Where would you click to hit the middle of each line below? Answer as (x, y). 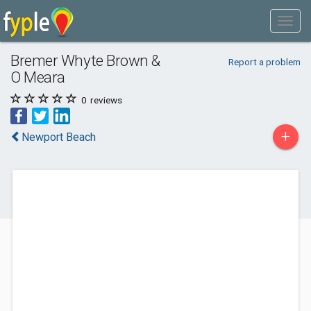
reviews (105, 100)
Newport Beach (59, 137)
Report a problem (264, 62)
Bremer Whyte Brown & (86, 60)
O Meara (38, 77)
